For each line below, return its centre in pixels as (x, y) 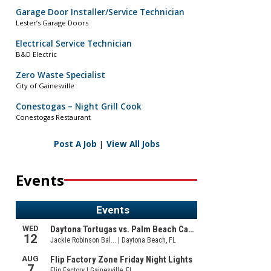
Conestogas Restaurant (53, 117)
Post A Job (75, 144)
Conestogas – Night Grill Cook (79, 107)
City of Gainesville (45, 86)
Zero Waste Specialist (60, 75)
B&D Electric (36, 54)
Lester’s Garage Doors (52, 23)
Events (40, 180)
